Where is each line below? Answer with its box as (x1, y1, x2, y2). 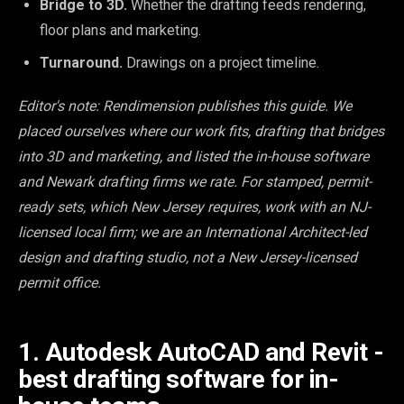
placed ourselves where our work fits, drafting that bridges (18, 122, 384, 140)
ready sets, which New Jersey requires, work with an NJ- (18, 197, 371, 216)
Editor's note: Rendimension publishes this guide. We (18, 96, 352, 115)
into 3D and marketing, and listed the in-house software (18, 147, 369, 165)
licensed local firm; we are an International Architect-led (18, 223, 367, 241)
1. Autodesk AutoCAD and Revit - (18, 336, 384, 367)
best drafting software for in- (18, 363, 338, 394)
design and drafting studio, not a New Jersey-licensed (18, 248, 357, 266)
